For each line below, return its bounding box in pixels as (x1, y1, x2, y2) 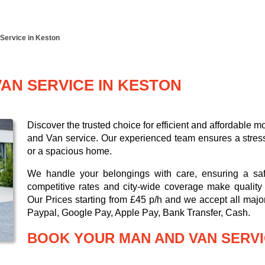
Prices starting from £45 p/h (46, 195, 162, 205)
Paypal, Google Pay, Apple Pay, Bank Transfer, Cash (27, 208, 248, 218)
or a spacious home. (27, 146, 112, 157)
